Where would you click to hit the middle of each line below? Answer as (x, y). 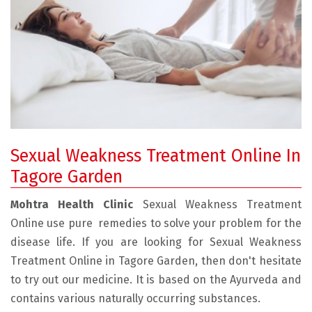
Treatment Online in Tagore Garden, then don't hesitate (156, 260)
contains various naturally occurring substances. (135, 298)
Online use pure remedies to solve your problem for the (156, 223)
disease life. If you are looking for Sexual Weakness (156, 242)
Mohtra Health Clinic (77, 204)
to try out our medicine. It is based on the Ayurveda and (156, 279)
